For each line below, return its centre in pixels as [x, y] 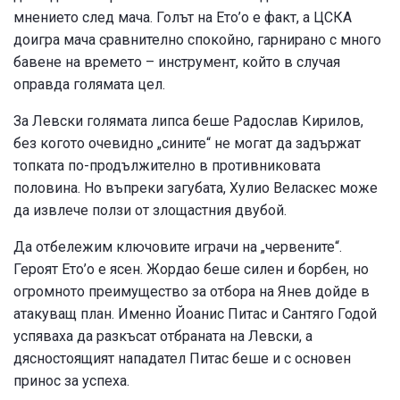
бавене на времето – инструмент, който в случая [177, 62]
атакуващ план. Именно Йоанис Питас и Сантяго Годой [195, 313]
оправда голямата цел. [89, 84]
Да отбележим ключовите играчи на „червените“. [178, 246]
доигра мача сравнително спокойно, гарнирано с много [197, 39]
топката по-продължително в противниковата [167, 165]
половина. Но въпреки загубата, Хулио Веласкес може [196, 187]
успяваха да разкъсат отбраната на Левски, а [163, 336]
